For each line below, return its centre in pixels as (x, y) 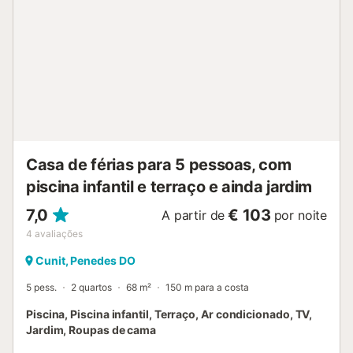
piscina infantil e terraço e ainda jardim (169, 187)
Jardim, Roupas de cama (91, 330)
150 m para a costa (207, 288)
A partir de (193, 216)
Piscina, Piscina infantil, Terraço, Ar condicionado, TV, (169, 314)
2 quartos (91, 288)
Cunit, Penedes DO (85, 261)
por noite (300, 216)
